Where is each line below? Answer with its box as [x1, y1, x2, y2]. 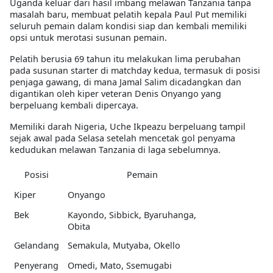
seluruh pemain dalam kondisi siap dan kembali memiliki [10, 20, 247, 32]
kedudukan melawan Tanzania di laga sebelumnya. [10, 144, 221, 156]
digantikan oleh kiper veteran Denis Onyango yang [10, 88, 221, 100]
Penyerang [13, 260, 58, 272]
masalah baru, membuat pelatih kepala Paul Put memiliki [10, 9, 247, 21]
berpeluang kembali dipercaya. [10, 99, 138, 112]
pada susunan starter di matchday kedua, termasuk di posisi [10, 65, 260, 77]
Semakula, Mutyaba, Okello [67, 239, 180, 252]
